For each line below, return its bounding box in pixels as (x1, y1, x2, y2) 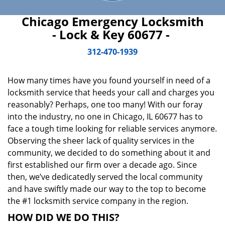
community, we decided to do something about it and (8, 147, 210, 158)
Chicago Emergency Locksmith (21, 13, 204, 30)
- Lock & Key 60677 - (52, 26, 173, 43)
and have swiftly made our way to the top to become (8, 183, 206, 194)
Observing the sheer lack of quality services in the (8, 135, 194, 146)
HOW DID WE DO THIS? (8, 210, 120, 224)
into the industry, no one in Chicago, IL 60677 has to (8, 111, 203, 122)
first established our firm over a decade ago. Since (8, 159, 197, 170)
